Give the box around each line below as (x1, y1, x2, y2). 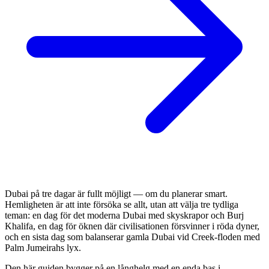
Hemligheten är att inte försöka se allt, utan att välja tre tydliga (5, 199, 238, 210)
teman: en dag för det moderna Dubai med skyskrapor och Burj (5, 210, 244, 220)
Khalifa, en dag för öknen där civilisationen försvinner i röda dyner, (5, 220, 259, 231)
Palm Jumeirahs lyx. (5, 242, 81, 253)
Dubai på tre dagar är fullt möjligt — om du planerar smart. (5, 188, 228, 199)
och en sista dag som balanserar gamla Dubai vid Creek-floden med (5, 231, 260, 242)
